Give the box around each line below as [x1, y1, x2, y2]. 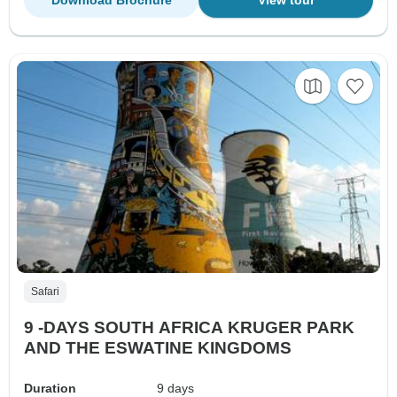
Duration [24, 380, 76, 395]
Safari [31, 284, 59, 298]
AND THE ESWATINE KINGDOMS [24, 338, 292, 357]
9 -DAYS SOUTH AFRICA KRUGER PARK [24, 317, 354, 337]
